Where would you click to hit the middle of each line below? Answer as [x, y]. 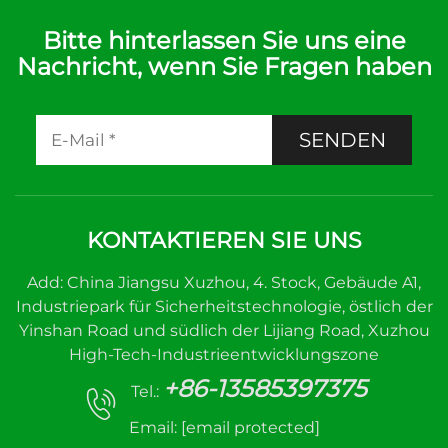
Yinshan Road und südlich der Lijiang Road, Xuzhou [224, 330]
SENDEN [342, 140]
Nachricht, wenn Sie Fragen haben [224, 66]
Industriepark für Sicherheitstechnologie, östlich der [224, 306]
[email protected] [250, 427]
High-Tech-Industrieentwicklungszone [224, 354]
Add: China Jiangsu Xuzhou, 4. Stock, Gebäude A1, [224, 282]
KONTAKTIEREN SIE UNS [224, 240]
